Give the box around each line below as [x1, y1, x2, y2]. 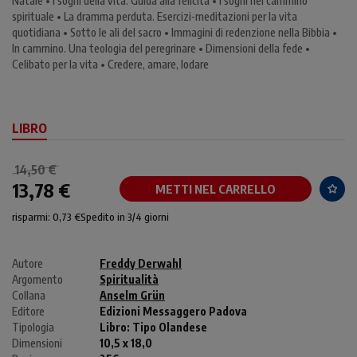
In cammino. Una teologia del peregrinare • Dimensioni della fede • [12, 41, 310, 56]
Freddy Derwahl [100, 257, 182, 271]
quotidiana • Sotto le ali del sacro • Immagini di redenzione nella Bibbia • [12, 25, 337, 40]
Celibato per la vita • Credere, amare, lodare [12, 57, 209, 72]
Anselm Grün [100, 288, 165, 303]
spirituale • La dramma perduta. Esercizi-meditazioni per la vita [12, 10, 297, 24]
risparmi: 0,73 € [12, 210, 80, 224]
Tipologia [12, 320, 54, 335]
